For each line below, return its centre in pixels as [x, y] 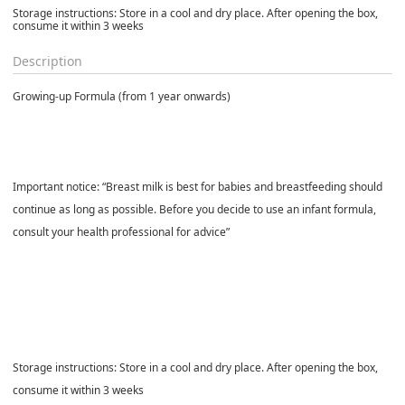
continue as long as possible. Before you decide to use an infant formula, [194, 209]
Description [47, 61]
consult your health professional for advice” [121, 231]
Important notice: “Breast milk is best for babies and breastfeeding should [198, 186]
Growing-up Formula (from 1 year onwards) [122, 96]
